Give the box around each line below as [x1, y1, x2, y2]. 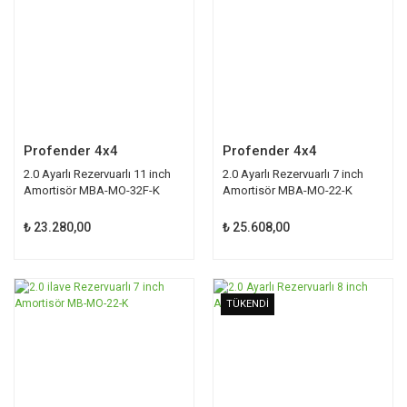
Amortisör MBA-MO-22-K [223, 183, 352, 197]
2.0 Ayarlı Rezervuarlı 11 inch [24, 166, 171, 181]
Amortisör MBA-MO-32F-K [24, 183, 160, 197]
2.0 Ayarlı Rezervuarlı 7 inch [223, 166, 363, 181]
